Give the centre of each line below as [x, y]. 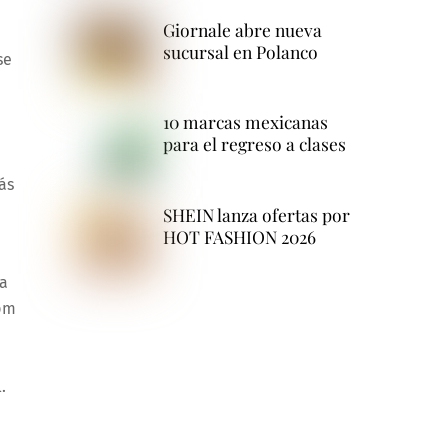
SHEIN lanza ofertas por [256, 215]
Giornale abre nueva [242, 29]
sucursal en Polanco [240, 51]
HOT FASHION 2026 [239, 237]
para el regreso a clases [254, 144]
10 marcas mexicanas [245, 122]
